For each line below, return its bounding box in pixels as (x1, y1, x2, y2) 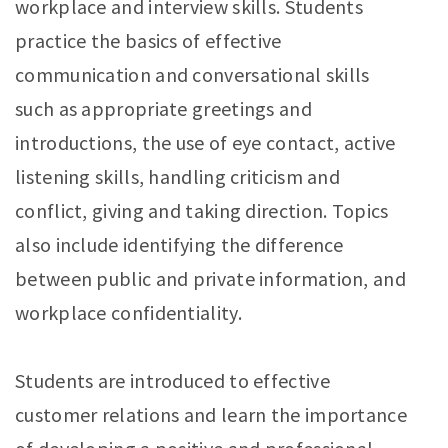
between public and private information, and (15, 266, 406, 292)
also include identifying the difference (15, 232, 344, 258)
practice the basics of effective (15, 28, 282, 54)
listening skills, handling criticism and (15, 164, 340, 190)
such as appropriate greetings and (15, 96, 312, 122)
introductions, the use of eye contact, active (15, 130, 396, 156)
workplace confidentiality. (15, 300, 242, 326)
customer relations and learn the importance (15, 402, 407, 428)
